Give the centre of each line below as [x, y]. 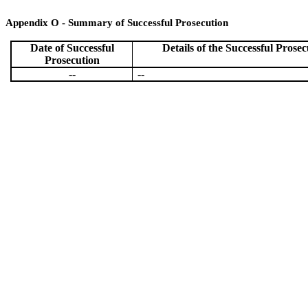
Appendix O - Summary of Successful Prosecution [117, 23]
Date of [48, 48]
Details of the [194, 48]
